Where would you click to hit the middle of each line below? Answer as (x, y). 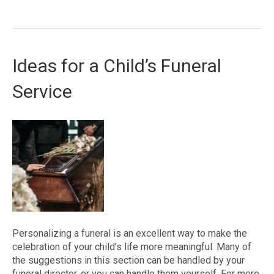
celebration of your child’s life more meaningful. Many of (132, 247)
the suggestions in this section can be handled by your (128, 260)
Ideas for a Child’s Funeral (117, 66)
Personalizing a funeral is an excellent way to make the (130, 233)
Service (42, 91)
